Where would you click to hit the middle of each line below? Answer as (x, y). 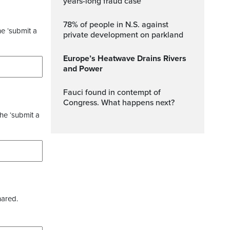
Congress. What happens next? (119, 103)
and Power (83, 69)
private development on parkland (123, 35)
